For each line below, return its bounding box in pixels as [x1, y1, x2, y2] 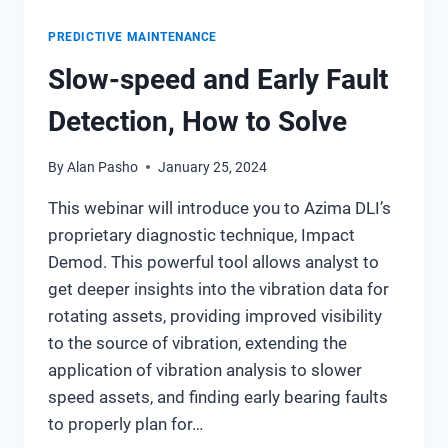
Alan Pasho [67, 158, 139, 175]
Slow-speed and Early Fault [48, 62, 388, 96]
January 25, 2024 [158, 158, 268, 175]
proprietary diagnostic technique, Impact [48, 224, 355, 245]
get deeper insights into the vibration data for [48, 278, 389, 299]
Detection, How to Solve [48, 104, 347, 138]
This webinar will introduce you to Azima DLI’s [48, 197, 391, 218]
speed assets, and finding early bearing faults [48, 386, 388, 407]
